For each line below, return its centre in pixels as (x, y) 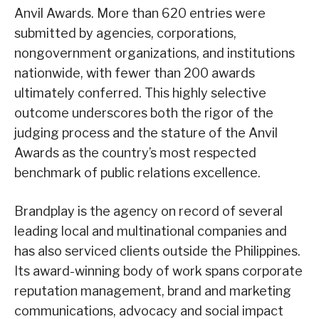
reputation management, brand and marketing (153, 291)
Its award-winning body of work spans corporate (158, 271)
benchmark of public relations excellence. (137, 173)
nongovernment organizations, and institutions (155, 53)
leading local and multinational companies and (151, 231)
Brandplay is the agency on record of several (148, 211)
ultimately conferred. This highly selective (140, 93)
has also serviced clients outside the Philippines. (157, 251)
